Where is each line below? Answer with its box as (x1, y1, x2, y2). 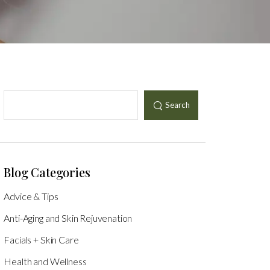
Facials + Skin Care (4, 233, 79, 245)
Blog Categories (4, 163, 90, 180)
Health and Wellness (4, 255, 87, 267)
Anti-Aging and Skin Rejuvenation (4, 212, 133, 224)
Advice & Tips (4, 190, 58, 202)
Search (165, 100, 190, 110)
